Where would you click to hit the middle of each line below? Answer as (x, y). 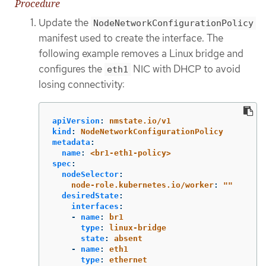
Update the (65, 23)
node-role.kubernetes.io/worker (142, 185)
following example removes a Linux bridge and (141, 54)
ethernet (128, 259)
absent (128, 238)
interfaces (95, 206)
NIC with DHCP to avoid (186, 69)
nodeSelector (90, 174)
